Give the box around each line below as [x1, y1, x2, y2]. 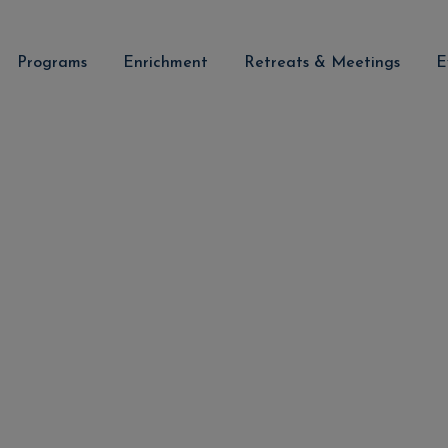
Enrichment [123, 54, 208, 71]
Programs [17, 54, 87, 71]
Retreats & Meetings [244, 54, 400, 71]
